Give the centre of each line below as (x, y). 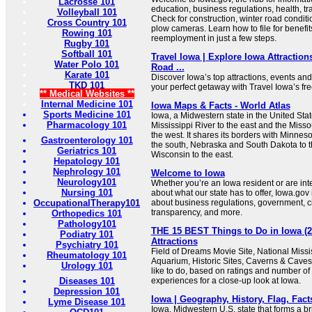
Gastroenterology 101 (87, 141)
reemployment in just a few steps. (213, 39)
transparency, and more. (196, 213)
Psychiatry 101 (87, 245)
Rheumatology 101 (87, 256)
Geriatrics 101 (87, 151)
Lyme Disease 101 (87, 302)
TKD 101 (87, 86)
